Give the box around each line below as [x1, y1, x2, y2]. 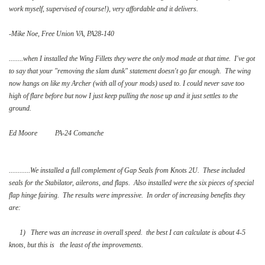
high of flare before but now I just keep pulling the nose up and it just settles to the [9, 91, 238, 100]
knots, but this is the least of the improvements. [9, 240, 143, 249]
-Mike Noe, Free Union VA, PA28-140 [9, 29, 114, 38]
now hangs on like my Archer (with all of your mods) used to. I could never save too [9, 79, 244, 88]
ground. [9, 104, 31, 112]
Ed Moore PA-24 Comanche [9, 128, 104, 137]
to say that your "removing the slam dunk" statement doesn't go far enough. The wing [9, 66, 251, 75]
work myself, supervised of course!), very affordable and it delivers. [9, 4, 200, 13]
